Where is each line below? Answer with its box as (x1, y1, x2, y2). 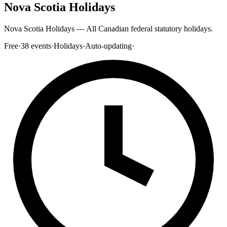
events (31, 41, 51, 50)
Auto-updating (85, 41, 132, 50)
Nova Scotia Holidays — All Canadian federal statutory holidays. (4, 24, 213, 33)
